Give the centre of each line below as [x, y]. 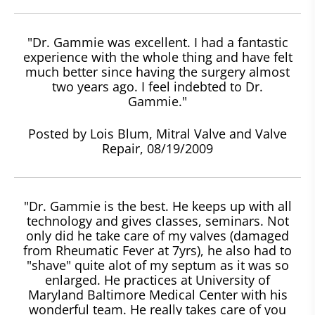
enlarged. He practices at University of [157, 279]
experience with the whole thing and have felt [157, 57]
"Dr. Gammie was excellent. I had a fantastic [157, 42]
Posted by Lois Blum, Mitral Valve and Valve [157, 133]
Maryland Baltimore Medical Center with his [157, 294]
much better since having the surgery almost [157, 71]
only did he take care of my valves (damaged [157, 235]
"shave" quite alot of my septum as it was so [157, 265]
